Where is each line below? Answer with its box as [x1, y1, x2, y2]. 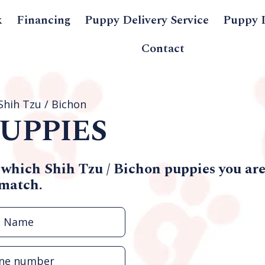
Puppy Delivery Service [85, 11, 209, 29]
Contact [141, 40, 185, 57]
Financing [17, 11, 71, 29]
